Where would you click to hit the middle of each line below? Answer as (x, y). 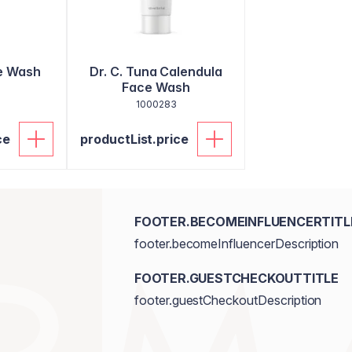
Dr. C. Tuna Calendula (156, 71)
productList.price (135, 139)
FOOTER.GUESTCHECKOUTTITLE (236, 278)
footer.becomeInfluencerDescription (236, 244)
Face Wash (156, 87)
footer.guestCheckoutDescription (228, 300)
